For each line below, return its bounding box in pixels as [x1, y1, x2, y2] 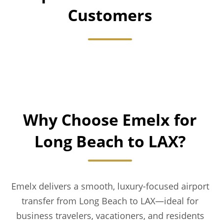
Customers [68, 4, 152, 26]
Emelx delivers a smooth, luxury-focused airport [11, 180, 209, 192]
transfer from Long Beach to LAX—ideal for [22, 195, 198, 207]
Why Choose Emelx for [23, 109, 197, 130]
